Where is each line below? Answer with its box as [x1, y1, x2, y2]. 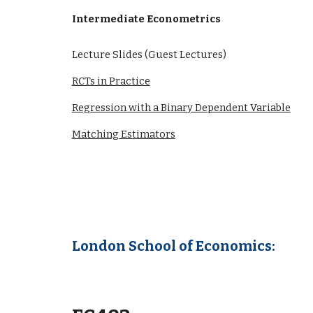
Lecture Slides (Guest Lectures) [71, 48, 226, 61]
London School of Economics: [71, 238, 275, 254]
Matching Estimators [71, 128, 175, 140]
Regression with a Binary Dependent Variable [71, 101, 291, 114]
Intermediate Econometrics [71, 13, 221, 25]
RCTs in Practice [71, 75, 150, 87]
